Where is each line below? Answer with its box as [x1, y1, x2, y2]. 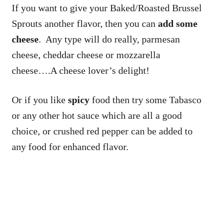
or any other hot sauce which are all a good [12, 110, 182, 121]
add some [158, 18, 197, 29]
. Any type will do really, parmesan [39, 34, 180, 45]
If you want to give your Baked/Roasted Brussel [12, 2, 202, 14]
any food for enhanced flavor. [12, 141, 131, 153]
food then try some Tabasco [92, 94, 201, 106]
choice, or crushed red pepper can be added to [12, 126, 193, 137]
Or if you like [12, 94, 68, 106]
